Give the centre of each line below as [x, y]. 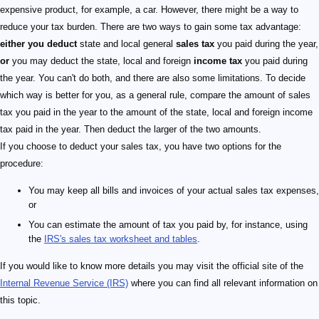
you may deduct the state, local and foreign [101, 61]
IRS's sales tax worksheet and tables [121, 239]
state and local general [126, 44]
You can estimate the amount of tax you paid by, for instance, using [168, 225]
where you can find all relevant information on [223, 283]
